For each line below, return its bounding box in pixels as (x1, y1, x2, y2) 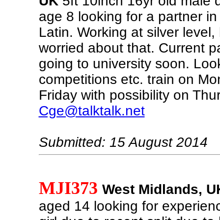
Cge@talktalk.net (38, 103, 145, 118)
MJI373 (38, 178, 98, 198)
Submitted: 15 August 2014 (38, 135, 208, 150)
